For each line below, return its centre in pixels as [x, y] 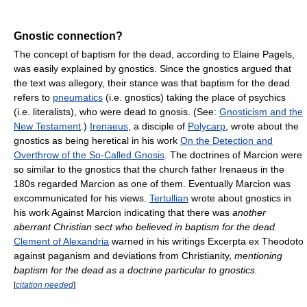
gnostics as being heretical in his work [97, 141]
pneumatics [78, 98]
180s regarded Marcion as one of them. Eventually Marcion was [152, 184]
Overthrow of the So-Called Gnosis [89, 155]
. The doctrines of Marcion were [233, 155]
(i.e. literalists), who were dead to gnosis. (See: [116, 112]
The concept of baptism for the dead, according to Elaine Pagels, [154, 54]
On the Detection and [226, 141]
